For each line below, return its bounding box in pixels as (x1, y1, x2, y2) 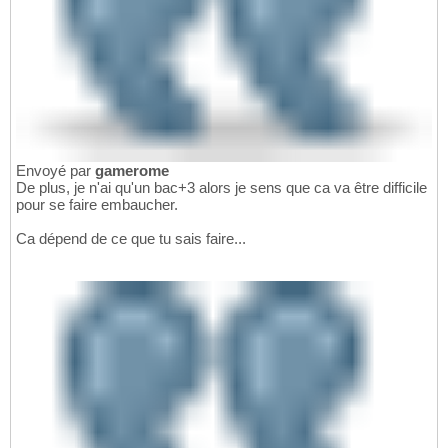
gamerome (95, 162, 169, 180)
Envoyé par (16, 162, 95, 180)
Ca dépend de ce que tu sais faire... (16, 230, 246, 248)
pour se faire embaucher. (16, 196, 178, 214)
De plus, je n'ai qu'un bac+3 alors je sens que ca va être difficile (16, 179, 427, 197)
